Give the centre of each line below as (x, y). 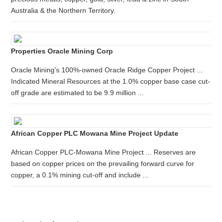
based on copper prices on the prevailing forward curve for (103, 164)
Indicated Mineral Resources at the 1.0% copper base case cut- (111, 81)
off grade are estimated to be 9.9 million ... (78, 93)
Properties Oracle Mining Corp (62, 51)
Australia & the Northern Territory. (63, 10)
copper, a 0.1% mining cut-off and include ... (80, 175)
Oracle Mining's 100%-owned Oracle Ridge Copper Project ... (107, 70)
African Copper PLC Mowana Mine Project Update (95, 133)
